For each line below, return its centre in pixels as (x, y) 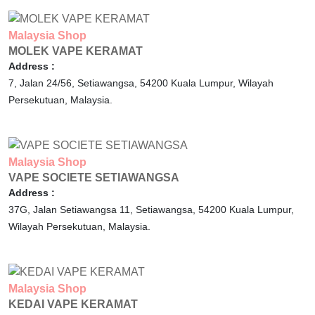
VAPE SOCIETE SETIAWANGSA (94, 178)
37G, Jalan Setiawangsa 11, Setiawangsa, (103, 210)
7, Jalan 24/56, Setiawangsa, (74, 83)
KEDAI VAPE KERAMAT (73, 304)
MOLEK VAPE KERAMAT (76, 51)
